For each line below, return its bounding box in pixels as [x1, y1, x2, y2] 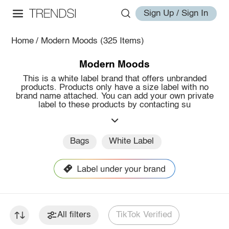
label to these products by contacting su [38, 100, 191, 109]
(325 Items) [100, 36, 144, 45]
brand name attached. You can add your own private [15, 91, 214, 101]
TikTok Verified [116, 211, 172, 220]
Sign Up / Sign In [144, 9, 209, 18]
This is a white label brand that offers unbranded [22, 74, 207, 83]
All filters [57, 211, 91, 220]
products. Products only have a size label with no [20, 83, 209, 92]
